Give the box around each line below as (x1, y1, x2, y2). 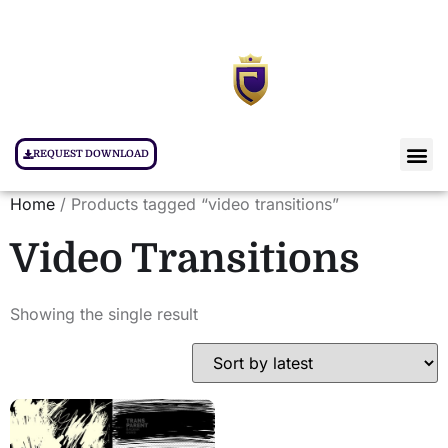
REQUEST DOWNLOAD (33, 148, 149, 159)
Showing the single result (10, 304, 198, 324)
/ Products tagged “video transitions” (55, 194, 339, 214)
